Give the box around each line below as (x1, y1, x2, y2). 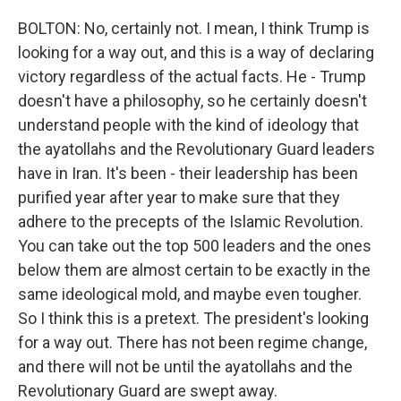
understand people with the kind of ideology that (18, 115, 359, 134)
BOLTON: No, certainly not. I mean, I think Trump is (18, 19, 370, 38)
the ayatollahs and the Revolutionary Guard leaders (18, 140, 375, 158)
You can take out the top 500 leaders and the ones (18, 236, 371, 255)
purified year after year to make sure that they (18, 188, 340, 207)
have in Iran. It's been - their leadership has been (18, 164, 358, 183)
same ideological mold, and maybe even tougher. (18, 285, 362, 303)
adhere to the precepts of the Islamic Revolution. (18, 212, 363, 231)
